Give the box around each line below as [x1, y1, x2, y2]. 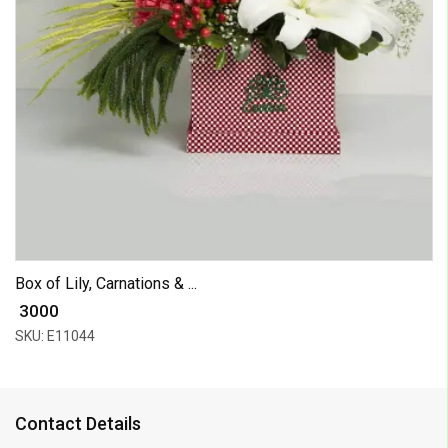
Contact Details [15, 412, 141, 434]
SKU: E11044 [15, 327, 95, 344]
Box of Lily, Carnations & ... [15, 273, 197, 293]
